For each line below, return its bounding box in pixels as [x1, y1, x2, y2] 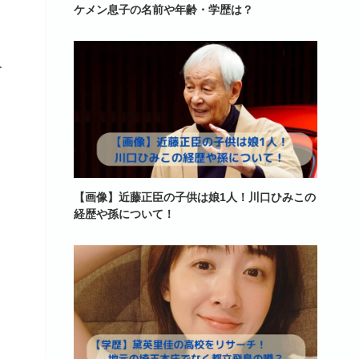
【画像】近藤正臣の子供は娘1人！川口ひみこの [74, 190, 316, 204]
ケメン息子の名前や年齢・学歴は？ [74, 2, 253, 16]
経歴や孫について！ [74, 207, 175, 220]
